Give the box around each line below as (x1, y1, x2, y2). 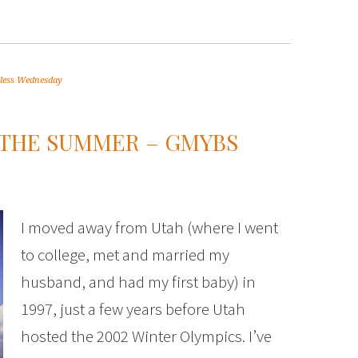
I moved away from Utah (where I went (21, 217, 278, 238)
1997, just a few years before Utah (21, 298, 245, 320)
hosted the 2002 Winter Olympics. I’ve (21, 325, 272, 347)
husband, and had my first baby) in (21, 271, 256, 292)
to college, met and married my (21, 244, 229, 265)
